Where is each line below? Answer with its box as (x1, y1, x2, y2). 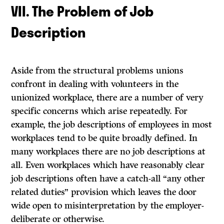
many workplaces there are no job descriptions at (11, 146, 206, 157)
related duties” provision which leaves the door (11, 186, 197, 198)
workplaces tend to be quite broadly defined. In (11, 132, 198, 144)
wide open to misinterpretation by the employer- (11, 200, 204, 211)
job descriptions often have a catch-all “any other (11, 173, 205, 184)
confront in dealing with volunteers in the (11, 78, 179, 90)
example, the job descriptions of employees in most (11, 119, 212, 130)
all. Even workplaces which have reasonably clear (11, 159, 205, 171)
